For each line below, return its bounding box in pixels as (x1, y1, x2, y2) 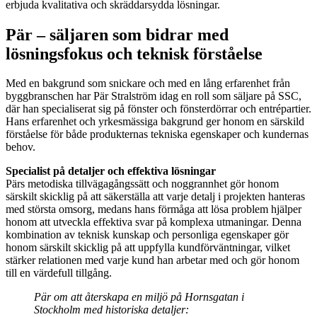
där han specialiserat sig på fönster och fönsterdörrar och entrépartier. (6, 103, 311, 115)
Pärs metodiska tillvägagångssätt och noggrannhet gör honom (6, 178, 279, 190)
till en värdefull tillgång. (6, 267, 112, 279)
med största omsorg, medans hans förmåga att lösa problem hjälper (6, 203, 301, 216)
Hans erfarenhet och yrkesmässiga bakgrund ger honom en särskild (6, 115, 304, 128)
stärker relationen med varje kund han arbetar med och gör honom (6, 254, 299, 267)
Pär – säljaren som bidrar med (6, 25, 229, 44)
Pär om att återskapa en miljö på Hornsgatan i (34, 291, 244, 304)
